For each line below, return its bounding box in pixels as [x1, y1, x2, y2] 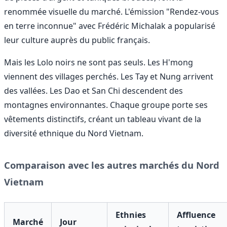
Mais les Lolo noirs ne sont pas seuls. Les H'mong [4, 56, 193, 68]
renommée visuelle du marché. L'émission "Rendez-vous [4, 6, 219, 17]
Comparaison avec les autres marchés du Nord [4, 158, 219, 171]
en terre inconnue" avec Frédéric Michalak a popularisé [4, 20, 215, 31]
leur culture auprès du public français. [4, 34, 150, 46]
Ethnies [116, 209, 146, 220]
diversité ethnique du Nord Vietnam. [4, 127, 143, 139]
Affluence [177, 209, 215, 220]
